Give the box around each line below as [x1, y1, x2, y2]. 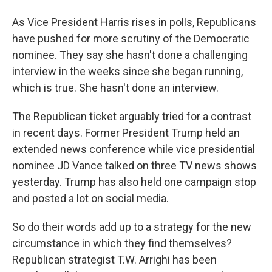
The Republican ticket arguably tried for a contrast [12, 110, 251, 123]
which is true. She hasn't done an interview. [12, 81, 219, 94]
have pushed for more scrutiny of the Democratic [12, 32, 250, 45]
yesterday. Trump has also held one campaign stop [12, 175, 256, 188]
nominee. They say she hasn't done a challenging [12, 49, 248, 61]
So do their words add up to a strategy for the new [12, 220, 251, 233]
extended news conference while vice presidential [12, 143, 255, 155]
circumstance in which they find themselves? [12, 237, 232, 250]
